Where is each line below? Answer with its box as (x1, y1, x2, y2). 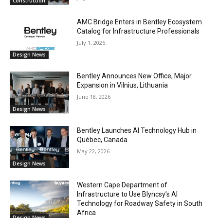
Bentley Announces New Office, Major (77, 72, 192, 80)
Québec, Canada (77, 135, 128, 144)
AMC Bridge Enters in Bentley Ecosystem (77, 18, 202, 26)
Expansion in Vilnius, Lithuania (77, 81, 168, 90)
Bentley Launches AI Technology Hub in (77, 126, 197, 134)
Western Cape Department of (77, 181, 168, 189)
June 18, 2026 (77, 93, 111, 101)
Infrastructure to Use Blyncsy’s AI (77, 190, 178, 198)
